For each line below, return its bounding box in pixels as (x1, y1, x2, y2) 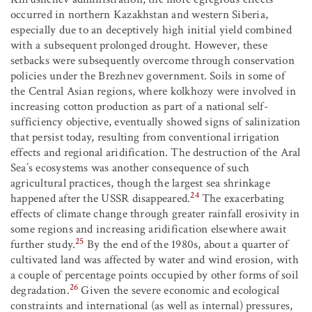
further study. (10, 237, 76, 253)
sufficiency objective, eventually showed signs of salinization (10, 114, 301, 130)
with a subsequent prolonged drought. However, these (10, 38, 267, 54)
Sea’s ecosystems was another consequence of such (10, 160, 250, 176)
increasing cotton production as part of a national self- (10, 99, 268, 115)
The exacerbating (198, 191, 285, 207)
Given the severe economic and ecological (78, 283, 280, 299)
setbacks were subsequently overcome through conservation (10, 53, 295, 69)
